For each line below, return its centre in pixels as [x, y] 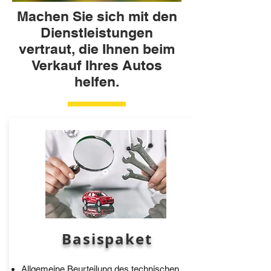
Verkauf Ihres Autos [97, 65]
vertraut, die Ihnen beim [97, 49]
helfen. [97, 81]
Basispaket [107, 239]
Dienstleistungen [97, 32]
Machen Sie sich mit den [97, 16]
